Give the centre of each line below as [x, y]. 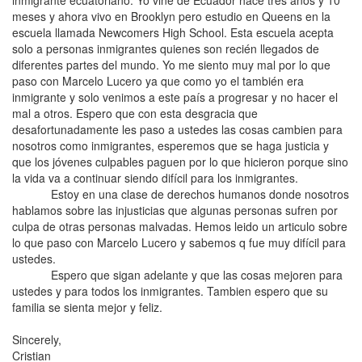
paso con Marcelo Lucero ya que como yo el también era [158, 81]
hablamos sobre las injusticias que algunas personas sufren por [175, 210]
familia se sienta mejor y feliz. [87, 307]
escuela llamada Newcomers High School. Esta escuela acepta [173, 32]
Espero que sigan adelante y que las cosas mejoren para [177, 275]
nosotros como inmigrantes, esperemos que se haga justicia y [170, 145]
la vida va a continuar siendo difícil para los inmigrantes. [155, 178]
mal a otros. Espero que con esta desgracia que [135, 113]
